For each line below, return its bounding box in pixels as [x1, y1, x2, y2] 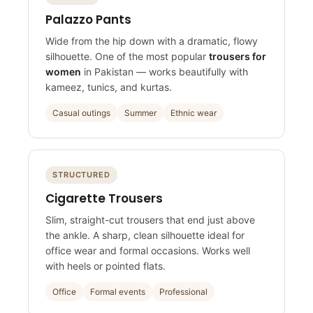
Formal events [90, 291, 145, 302]
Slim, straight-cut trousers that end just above [45, 218, 255, 231]
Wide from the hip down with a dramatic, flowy [45, 39, 258, 52]
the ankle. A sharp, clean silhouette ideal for [45, 233, 245, 246]
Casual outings [52, 112, 110, 123]
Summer [124, 112, 156, 123]
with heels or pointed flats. [45, 264, 166, 277]
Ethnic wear [170, 112, 217, 123]
